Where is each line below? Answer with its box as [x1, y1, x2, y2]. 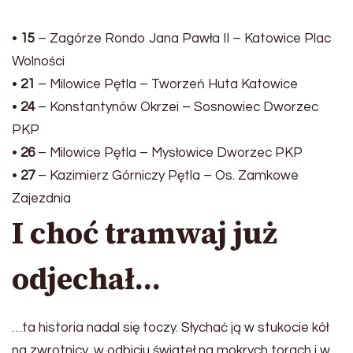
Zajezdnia [12, 191, 71, 206]
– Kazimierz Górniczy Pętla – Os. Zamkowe [35, 168, 299, 183]
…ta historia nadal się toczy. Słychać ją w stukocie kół [12, 320, 329, 335]
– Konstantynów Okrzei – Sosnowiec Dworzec [35, 99, 318, 114]
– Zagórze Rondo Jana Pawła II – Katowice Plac [35, 31, 331, 46]
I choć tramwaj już [12, 212, 277, 254]
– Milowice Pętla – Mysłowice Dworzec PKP [35, 145, 303, 160]
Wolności [12, 54, 65, 69]
